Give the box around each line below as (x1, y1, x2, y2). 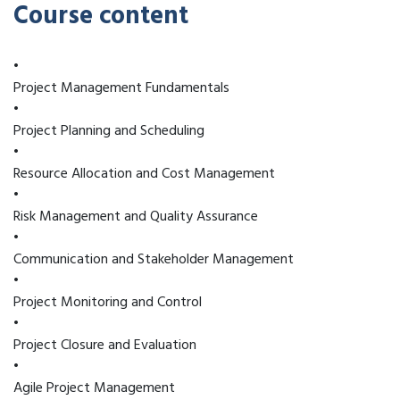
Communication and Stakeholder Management (13, 247, 294, 271)
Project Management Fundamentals (13, 76, 229, 100)
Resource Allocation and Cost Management (13, 162, 275, 186)
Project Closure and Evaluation (13, 333, 196, 357)
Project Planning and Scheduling (13, 119, 204, 143)
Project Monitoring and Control (13, 290, 202, 314)
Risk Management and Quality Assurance (13, 204, 258, 229)
